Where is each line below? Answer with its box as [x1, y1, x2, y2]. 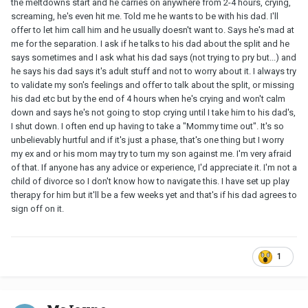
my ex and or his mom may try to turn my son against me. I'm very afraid [11, 148, 291, 159]
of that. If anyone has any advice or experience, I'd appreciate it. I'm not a [11, 162, 297, 173]
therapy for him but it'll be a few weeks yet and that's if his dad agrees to [11, 190, 297, 201]
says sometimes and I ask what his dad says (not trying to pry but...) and [11, 52, 296, 63]
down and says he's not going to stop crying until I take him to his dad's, [11, 107, 296, 118]
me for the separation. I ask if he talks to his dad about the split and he [11, 38, 289, 49]
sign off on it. [11, 203, 64, 214]
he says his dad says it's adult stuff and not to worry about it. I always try [11, 66, 296, 77]
